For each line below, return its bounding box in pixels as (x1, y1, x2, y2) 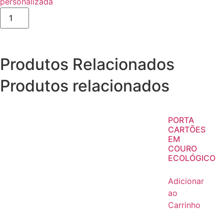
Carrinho (168, 200, 200, 210)
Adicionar (168, 176, 204, 186)
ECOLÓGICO (168, 153, 215, 163)
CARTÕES (168, 124, 205, 135)
